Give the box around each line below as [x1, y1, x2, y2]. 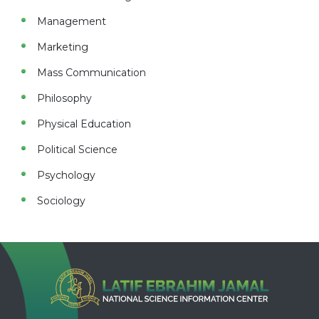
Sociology [36, 194, 85, 207]
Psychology [36, 169, 95, 182]
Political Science [36, 143, 117, 156]
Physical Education [36, 117, 131, 130]
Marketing [36, 41, 88, 53]
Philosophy [36, 92, 92, 105]
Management [36, 15, 106, 28]
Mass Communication [36, 66, 146, 79]
